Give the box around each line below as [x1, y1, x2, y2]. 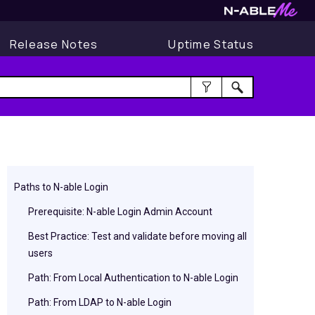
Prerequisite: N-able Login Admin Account [28, 206, 212, 217]
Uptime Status [168, 37, 254, 52]
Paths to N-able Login [14, 181, 108, 193]
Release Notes [9, 37, 98, 52]
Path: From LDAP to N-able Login [28, 297, 172, 308]
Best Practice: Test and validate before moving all [28, 231, 247, 242]
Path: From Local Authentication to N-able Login [28, 272, 238, 283]
